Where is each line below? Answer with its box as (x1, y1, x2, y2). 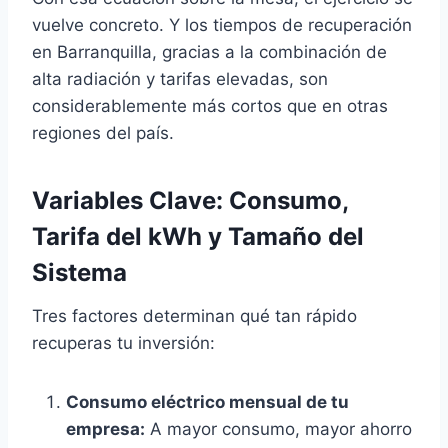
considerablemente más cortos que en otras (32, 96, 388, 116)
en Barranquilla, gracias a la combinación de (32, 42, 387, 62)
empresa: (66, 419, 145, 439)
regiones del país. (32, 123, 174, 143)
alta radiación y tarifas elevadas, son (32, 69, 328, 89)
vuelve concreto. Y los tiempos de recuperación (32, 15, 412, 35)
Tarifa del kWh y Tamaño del (32, 222, 364, 251)
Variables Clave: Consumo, (32, 186, 348, 215)
